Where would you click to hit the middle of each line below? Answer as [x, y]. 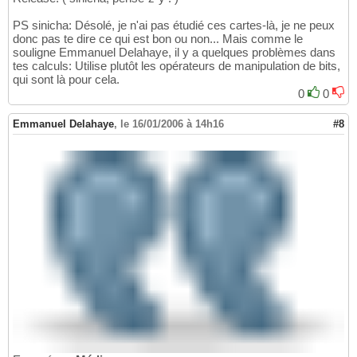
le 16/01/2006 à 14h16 [172, 124]
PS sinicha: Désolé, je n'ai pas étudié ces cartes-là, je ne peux [174, 25]
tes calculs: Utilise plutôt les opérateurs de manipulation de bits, [177, 65]
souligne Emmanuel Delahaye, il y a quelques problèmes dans [174, 52]
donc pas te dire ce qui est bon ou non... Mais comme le [158, 38]
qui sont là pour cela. [66, 79]
